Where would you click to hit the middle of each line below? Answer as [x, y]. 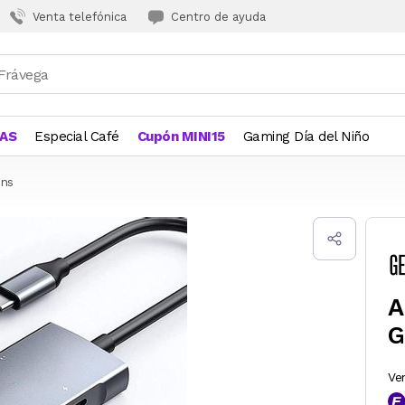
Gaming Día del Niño [306, 137]
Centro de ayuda [218, 16]
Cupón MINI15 [181, 137]
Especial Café [77, 137]
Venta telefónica [80, 16]
